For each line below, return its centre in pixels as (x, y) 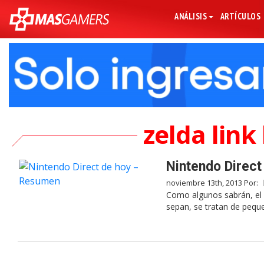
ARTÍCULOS (240, 16)
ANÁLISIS (191, 16)
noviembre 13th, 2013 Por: (213, 183)
